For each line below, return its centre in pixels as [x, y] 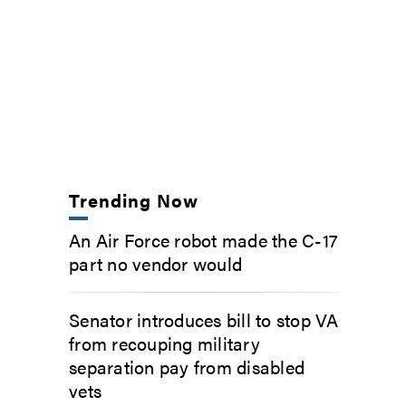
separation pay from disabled [187, 367]
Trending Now [134, 200]
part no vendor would [155, 263]
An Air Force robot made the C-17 [203, 240]
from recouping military [164, 343]
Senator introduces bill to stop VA [204, 319]
